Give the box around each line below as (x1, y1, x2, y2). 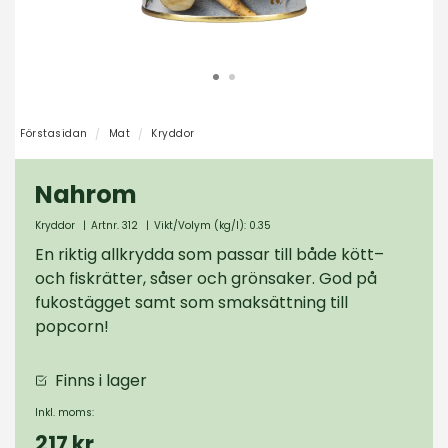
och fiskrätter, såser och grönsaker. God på (35, 267, 377, 290)
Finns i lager (64, 369, 147, 392)
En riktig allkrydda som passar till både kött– (35, 243, 384, 266)
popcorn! (35, 315, 109, 338)
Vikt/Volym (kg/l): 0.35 (154, 218, 271, 233)
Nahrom (35, 178, 137, 211)
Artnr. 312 (91, 218, 138, 233)
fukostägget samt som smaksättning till (35, 291, 348, 314)
